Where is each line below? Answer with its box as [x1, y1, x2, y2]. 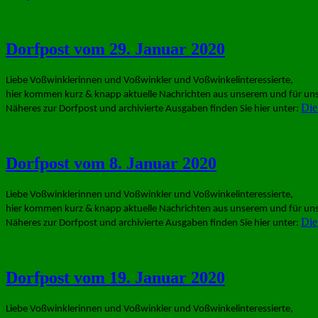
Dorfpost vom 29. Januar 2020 [6, 40, 225, 59]
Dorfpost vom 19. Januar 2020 [6, 268, 225, 287]
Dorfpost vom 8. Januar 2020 [6, 153, 216, 172]
